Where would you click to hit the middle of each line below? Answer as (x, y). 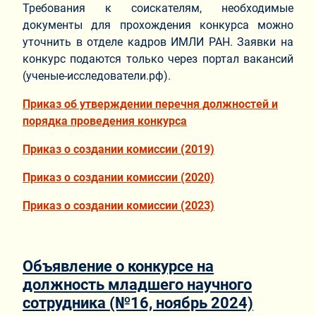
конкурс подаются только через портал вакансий (158, 59)
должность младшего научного (137, 285)
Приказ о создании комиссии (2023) (119, 206)
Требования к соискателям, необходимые (158, 8)
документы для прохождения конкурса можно (158, 25)
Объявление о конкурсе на (118, 266)
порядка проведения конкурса (105, 121)
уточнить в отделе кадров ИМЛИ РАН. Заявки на (158, 42)
